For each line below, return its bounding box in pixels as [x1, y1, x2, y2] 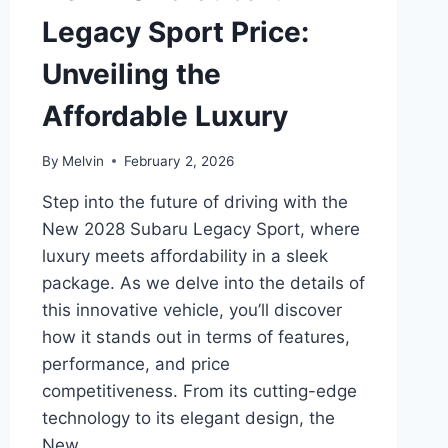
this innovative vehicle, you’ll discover [41, 299, 342, 320]
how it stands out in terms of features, [41, 326, 350, 347]
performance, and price [41, 353, 230, 374]
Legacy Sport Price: [41, 14, 309, 49]
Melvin [61, 152, 104, 169]
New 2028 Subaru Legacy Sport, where [41, 218, 360, 239]
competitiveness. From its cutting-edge [41, 380, 357, 401]
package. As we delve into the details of [41, 272, 365, 293]
